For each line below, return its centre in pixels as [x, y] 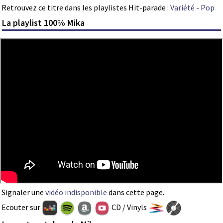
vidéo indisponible [76, 192]
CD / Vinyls [129, 207]
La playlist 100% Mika [44, 22]
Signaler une [23, 192]
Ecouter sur [22, 207]
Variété [182, 8]
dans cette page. [136, 192]
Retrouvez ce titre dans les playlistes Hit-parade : [86, 8]
